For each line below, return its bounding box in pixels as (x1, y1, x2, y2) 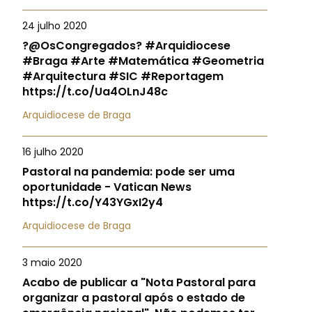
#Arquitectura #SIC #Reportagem (22, 68, 224, 84)
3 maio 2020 (22, 256, 82, 270)
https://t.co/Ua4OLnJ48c (22, 84, 168, 100)
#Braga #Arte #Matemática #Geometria (22, 53, 264, 69)
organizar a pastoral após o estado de (22, 290, 245, 306)
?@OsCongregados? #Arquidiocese (22, 38, 231, 54)
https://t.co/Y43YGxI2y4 (22, 194, 163, 210)
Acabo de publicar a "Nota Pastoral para (22, 274, 256, 290)
